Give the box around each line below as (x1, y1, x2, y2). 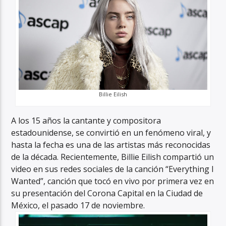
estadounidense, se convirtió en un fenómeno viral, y (11, 127, 211, 139)
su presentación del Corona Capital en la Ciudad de (11, 188, 203, 199)
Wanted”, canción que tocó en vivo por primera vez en (11, 176, 214, 187)
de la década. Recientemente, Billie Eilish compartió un (11, 151, 214, 163)
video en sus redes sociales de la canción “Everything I (11, 163, 214, 175)
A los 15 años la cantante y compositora (11, 115, 161, 127)
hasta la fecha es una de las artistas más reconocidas (11, 139, 211, 151)
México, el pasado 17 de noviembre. (11, 200, 145, 211)
